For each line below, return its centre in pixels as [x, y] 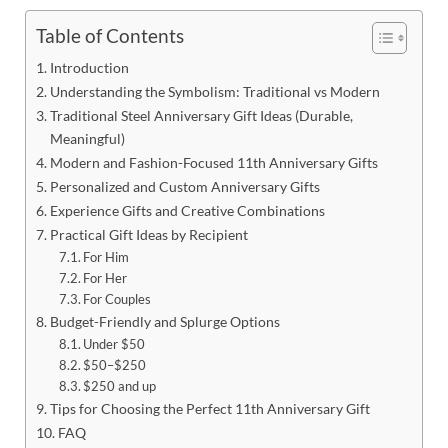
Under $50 [114, 343]
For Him [106, 256]
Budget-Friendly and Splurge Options [164, 321]
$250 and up [120, 385]
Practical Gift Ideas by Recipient [148, 234]
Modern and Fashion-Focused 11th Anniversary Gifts [213, 162]
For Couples [117, 298]
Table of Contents [110, 36]
